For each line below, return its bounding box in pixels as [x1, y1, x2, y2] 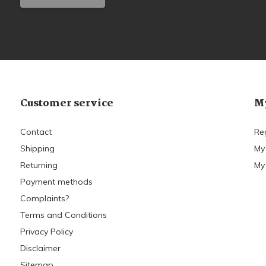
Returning [20, 160, 58, 171]
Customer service [20, 96, 113, 112]
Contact [20, 126, 52, 138]
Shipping [20, 143, 55, 154]
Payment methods [20, 176, 93, 188]
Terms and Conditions [20, 210, 107, 221]
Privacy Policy [20, 226, 73, 237]
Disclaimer [20, 243, 61, 254]
